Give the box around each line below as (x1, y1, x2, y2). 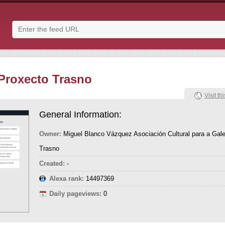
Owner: (39, 130, 61, 138)
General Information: (39, 109, 122, 120)
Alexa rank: (49, 175, 84, 182)
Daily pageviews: (49, 190, 101, 197)
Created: (39, 160, 65, 167)
